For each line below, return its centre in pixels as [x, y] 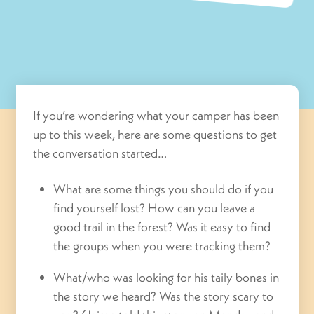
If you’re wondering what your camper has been [156, 116]
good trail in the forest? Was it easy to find [162, 226]
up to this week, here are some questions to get [155, 135]
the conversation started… [100, 153]
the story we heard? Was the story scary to [164, 296]
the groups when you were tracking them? [164, 245]
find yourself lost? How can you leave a [155, 207]
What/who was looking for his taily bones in [166, 277]
